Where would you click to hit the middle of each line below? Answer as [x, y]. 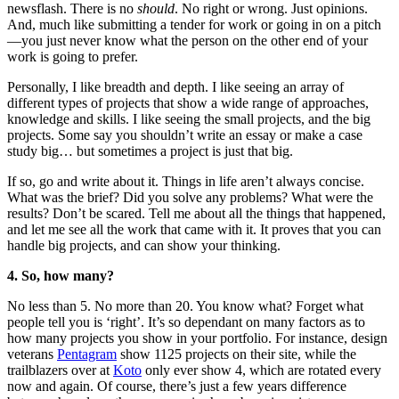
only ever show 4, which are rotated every [261, 370]
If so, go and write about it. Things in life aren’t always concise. [186, 181]
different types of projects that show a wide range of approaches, [188, 102]
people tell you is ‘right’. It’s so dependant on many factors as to [186, 322]
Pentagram [87, 354]
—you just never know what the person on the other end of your [187, 40]
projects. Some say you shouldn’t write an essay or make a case [185, 134]
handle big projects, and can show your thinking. [144, 245]
